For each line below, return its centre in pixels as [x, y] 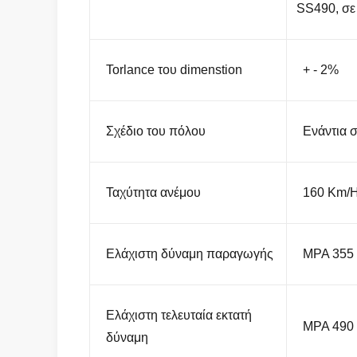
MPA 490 [328, 326]
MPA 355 [328, 254]
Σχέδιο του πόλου [156, 131]
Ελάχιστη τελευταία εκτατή [179, 315]
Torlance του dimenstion [174, 70]
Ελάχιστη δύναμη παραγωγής [190, 254]
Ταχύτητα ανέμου [153, 192]
